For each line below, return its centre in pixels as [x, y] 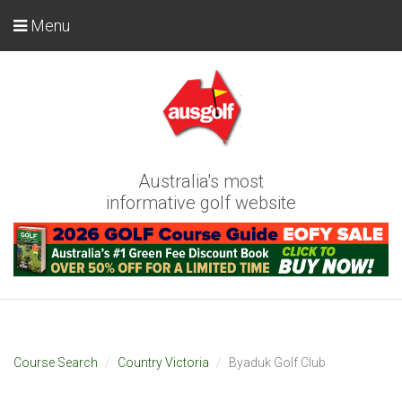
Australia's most [201, 181]
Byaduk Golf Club [277, 362]
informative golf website [201, 203]
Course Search [56, 362]
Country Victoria [163, 362]
